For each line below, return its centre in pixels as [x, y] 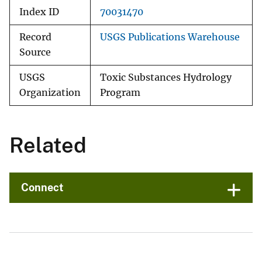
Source [35, 53]
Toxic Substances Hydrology [166, 78]
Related [48, 145]
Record [35, 37]
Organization [50, 93]
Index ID [39, 12]
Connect [42, 188]
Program [120, 93]
